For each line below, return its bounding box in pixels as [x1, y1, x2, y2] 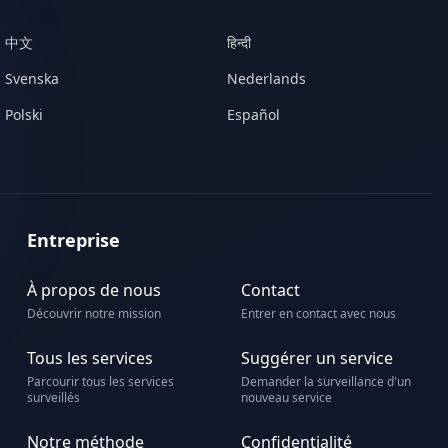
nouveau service [241, 389, 333, 406]
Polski [5, 105, 44, 124]
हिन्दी [226, 33, 251, 52]
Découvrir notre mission [26, 305, 161, 322]
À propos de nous [26, 279, 161, 301]
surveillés [26, 389, 80, 406]
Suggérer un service [241, 347, 394, 369]
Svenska [5, 69, 60, 88]
